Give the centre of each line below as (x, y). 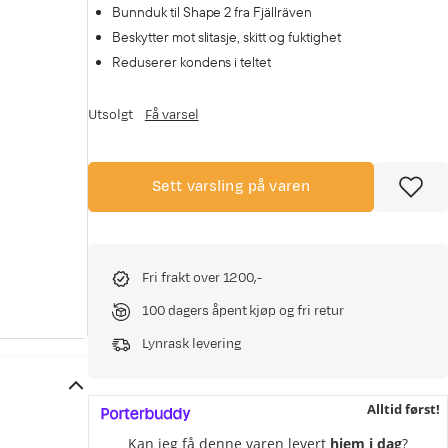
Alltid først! (403, 408)
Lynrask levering (191, 344)
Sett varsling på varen (231, 186)
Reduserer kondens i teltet (192, 62)
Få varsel (171, 115)
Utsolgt (110, 115)
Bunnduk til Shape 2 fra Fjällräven (213, 12)
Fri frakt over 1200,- (202, 278)
